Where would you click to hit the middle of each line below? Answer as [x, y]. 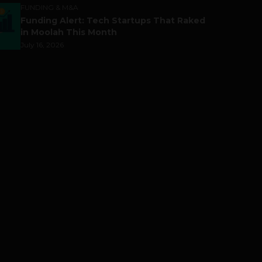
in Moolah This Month [69, 32]
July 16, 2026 [42, 45]
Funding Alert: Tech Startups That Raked [113, 20]
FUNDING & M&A [49, 7]
